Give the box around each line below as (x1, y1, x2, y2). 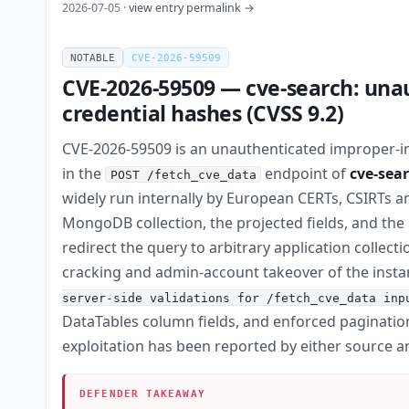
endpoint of (261, 163, 351, 184)
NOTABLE (70, 51, 116, 63)
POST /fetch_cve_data (110, 167, 257, 182)
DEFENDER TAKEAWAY (79, 388, 205, 401)
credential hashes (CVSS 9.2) (62, 98, 344, 128)
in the (62, 163, 106, 184)
